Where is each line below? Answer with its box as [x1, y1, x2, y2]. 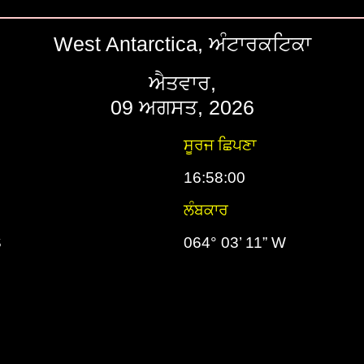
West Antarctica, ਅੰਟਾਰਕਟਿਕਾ [53, 32, 311, 55]
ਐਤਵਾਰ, [148, 71, 216, 94]
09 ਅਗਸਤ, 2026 [110, 96, 254, 119]
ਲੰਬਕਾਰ [184, 201, 228, 219]
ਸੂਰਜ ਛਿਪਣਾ [184, 136, 256, 154]
